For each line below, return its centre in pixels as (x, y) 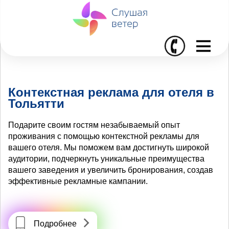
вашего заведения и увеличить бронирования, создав (111, 170)
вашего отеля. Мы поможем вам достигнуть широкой (109, 147)
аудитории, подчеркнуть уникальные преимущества (106, 158)
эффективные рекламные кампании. (78, 181)
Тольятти (36, 103)
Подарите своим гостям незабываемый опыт (94, 125)
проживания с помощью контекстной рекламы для (104, 136)
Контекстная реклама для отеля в (111, 92)
